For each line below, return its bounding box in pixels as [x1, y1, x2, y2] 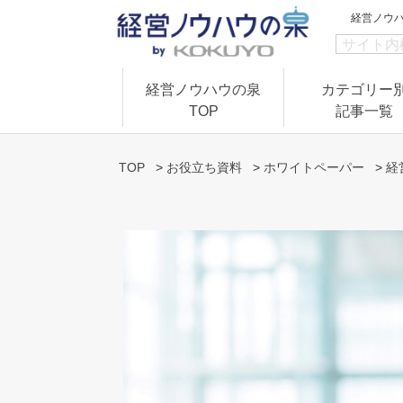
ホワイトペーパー [264, 160, 364, 175]
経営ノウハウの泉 [146, 82, 262, 97]
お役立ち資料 [166, 160, 242, 175]
